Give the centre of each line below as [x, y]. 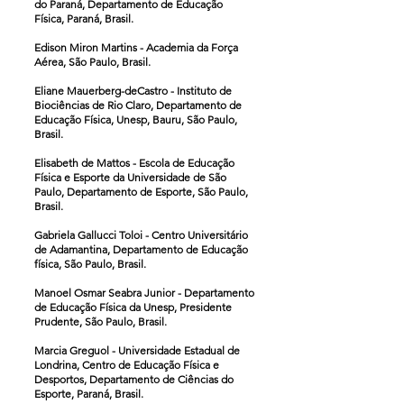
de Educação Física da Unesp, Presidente [133, 307]
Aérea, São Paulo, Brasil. [92, 62]
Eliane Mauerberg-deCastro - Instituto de [133, 91]
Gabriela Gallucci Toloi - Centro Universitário [141, 235]
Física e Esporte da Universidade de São [130, 177]
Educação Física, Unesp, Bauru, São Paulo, [136, 119]
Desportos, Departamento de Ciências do [134, 379]
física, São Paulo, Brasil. [90, 264]
